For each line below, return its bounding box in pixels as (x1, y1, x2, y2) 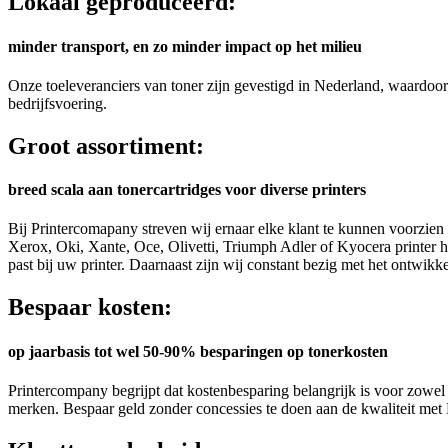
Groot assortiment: (8, 132, 204, 159)
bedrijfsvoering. (8, 95, 107, 112)
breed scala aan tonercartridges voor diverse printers (8, 181, 366, 199)
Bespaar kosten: (8, 294, 172, 321)
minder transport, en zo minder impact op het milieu (8, 37, 362, 55)
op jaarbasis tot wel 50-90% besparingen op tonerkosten (8, 342, 388, 360)
